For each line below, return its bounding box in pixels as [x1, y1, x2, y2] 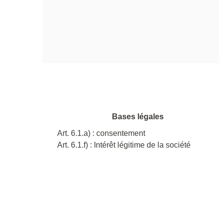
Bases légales [112, 112, 164, 121]
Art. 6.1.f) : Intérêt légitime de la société [57, 140, 191, 149]
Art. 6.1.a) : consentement [57, 129, 145, 137]
